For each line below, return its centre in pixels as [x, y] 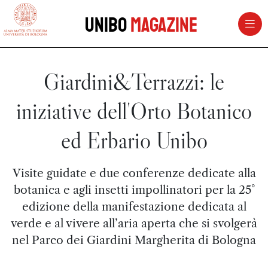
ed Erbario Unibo [134, 140]
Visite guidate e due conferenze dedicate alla [134, 173]
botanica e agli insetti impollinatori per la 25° [134, 190]
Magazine [164, 25]
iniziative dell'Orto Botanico [134, 111]
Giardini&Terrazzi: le [134, 82]
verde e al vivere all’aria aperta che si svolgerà [134, 223]
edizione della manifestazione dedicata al [134, 206]
